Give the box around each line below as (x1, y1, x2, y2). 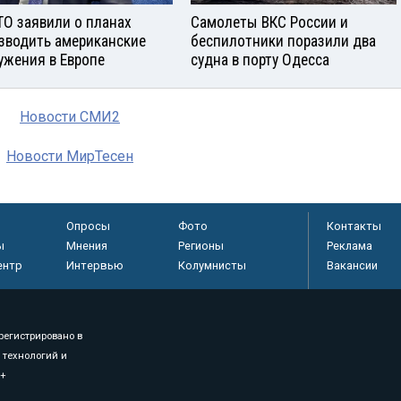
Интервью (65, 259, 124, 273)
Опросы (65, 219, 110, 234)
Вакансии (327, 259, 378, 273)
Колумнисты (177, 259, 246, 273)
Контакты (327, 219, 381, 234)
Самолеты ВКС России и (191, 13, 348, 32)
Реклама (327, 239, 372, 253)
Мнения (65, 239, 107, 253)
